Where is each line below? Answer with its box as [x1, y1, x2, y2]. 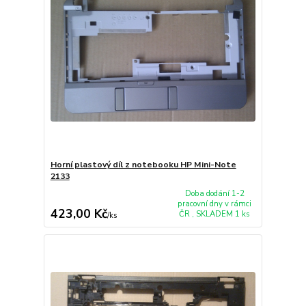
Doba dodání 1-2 [184, 189, 245, 199]
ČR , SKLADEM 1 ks [179, 209, 251, 220]
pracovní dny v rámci [178, 199, 252, 210]
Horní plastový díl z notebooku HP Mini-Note [50, 159, 236, 171]
